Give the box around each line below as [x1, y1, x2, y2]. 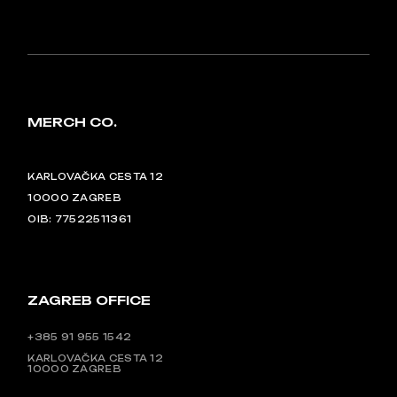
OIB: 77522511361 [27, 214, 132, 224]
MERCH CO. [27, 114, 118, 129]
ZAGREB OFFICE [27, 292, 152, 307]
